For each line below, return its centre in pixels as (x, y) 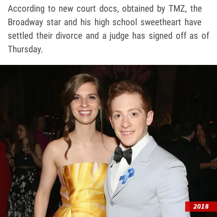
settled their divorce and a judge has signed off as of (108, 36)
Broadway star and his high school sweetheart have (105, 22)
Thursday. (25, 49)
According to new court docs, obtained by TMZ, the (105, 9)
